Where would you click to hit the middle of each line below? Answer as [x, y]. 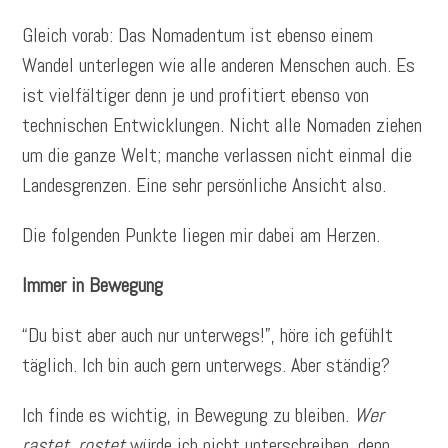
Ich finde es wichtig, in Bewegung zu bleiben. [188, 415]
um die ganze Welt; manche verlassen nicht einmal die [217, 155]
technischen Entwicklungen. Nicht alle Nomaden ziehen [222, 125]
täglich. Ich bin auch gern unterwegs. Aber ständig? [206, 365]
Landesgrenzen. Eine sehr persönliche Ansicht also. [204, 185]
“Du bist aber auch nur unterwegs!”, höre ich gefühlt [208, 335]
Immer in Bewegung [93, 285]
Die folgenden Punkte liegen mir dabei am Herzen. [201, 235]
